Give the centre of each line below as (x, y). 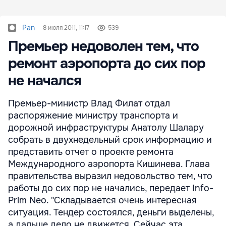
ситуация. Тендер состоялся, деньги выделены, (111, 212)
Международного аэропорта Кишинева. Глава (109, 164)
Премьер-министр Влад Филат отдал (89, 103)
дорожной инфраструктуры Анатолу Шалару (106, 128)
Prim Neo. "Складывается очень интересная (102, 200)
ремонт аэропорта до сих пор (107, 64)
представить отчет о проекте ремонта (91, 152)
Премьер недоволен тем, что (103, 46)
